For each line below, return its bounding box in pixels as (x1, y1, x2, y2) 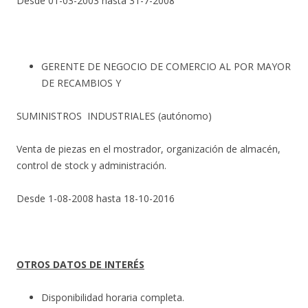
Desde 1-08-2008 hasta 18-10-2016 (16, 192, 175, 206)
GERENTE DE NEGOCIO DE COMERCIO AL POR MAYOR (41, 60, 291, 74)
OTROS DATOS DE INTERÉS (16, 258, 144, 272)
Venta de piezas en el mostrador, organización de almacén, (16, 142, 280, 156)
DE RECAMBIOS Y (41, 76, 121, 90)
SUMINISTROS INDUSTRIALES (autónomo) (16, 109, 212, 123)
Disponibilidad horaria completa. (41, 291, 184, 305)
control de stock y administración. (16, 159, 166, 173)
